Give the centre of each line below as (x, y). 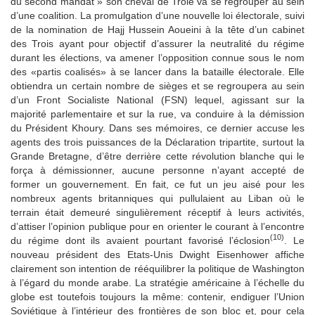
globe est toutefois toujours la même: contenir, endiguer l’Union (157, 296)
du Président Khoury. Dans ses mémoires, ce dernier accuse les (157, 128)
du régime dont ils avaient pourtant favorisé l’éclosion (141, 240)
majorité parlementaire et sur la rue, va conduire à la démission (157, 114)
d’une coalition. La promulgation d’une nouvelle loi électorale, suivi (157, 15)
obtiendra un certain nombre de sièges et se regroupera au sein (157, 85)
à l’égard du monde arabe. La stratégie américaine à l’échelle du (157, 282)
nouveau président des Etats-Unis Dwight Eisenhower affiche (157, 254)
